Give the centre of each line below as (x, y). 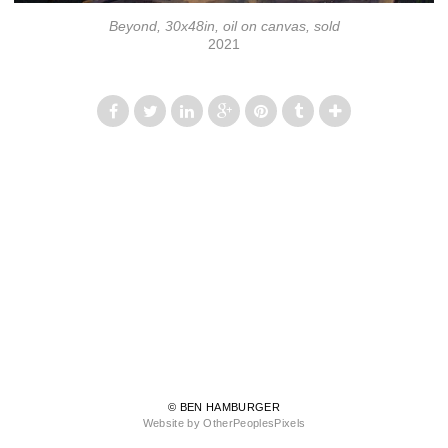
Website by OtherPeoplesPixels (224, 423)
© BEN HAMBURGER (224, 407)
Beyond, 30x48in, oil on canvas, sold (224, 25)
